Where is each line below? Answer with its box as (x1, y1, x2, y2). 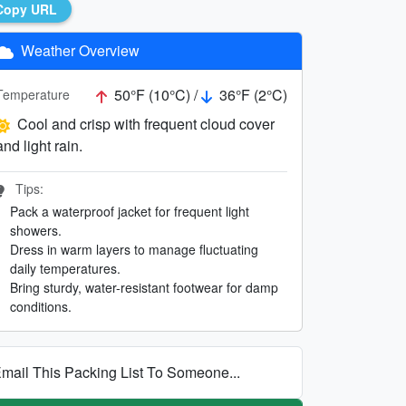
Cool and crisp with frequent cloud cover (17, 112, 275, 134)
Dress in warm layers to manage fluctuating (10, 239, 258, 258)
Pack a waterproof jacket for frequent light (10, 201, 249, 220)
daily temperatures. (10, 258, 121, 277)
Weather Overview (17, 39, 140, 61)
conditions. (10, 296, 72, 315)
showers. (10, 220, 62, 239)
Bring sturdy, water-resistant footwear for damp (10, 277, 278, 296)
